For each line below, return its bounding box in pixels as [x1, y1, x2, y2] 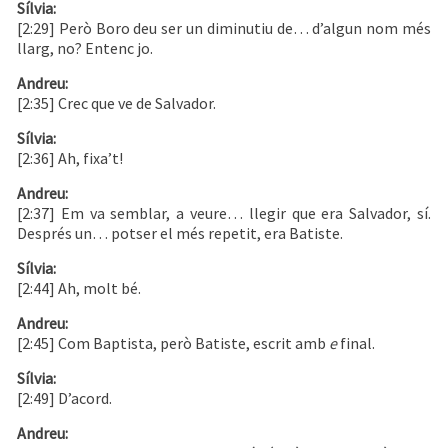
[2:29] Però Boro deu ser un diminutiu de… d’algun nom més [17, 18, 431, 39]
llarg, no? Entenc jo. [17, 38, 153, 59]
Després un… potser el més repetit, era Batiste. [17, 223, 343, 244]
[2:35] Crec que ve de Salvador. [17, 93, 216, 114]
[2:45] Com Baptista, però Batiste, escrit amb [17, 333, 329, 354]
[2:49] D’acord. [17, 388, 112, 409]
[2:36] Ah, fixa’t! [17, 148, 123, 169]
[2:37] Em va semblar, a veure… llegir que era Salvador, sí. [17, 203, 431, 224]
